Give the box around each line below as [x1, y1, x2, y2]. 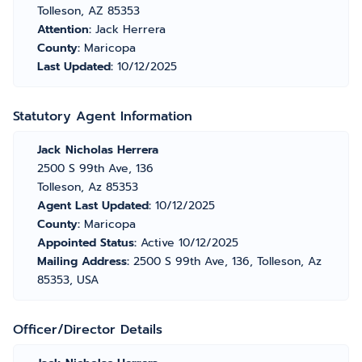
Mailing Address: [37, 253, 133, 270]
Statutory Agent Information [13, 107, 192, 126]
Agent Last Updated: [37, 197, 155, 214]
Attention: [37, 21, 95, 38]
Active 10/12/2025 [141, 234, 238, 251]
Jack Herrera [95, 21, 166, 38]
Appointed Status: [37, 234, 141, 251]
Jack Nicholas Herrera [37, 141, 158, 158]
